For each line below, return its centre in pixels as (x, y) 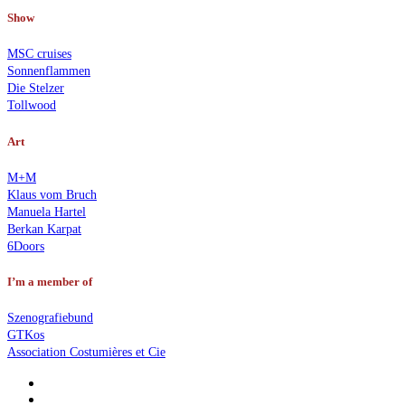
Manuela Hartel (47, 212)
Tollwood (32, 106)
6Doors (26, 246)
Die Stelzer (36, 89)
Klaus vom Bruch (52, 194)
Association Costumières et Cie (86, 353)
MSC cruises (39, 54)
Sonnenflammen (49, 71)
